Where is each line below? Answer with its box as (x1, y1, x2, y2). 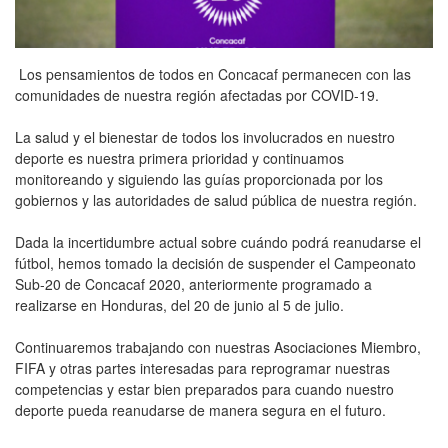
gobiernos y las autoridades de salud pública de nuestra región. (15, 189, 417, 210)
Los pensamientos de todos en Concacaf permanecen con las (15, 63, 411, 84)
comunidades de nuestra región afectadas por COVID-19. (15, 84, 379, 105)
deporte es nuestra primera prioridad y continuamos (15, 147, 344, 168)
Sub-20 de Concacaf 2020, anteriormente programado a (15, 273, 372, 294)
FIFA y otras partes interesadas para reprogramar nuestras (15, 357, 390, 378)
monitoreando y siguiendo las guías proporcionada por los (15, 168, 383, 189)
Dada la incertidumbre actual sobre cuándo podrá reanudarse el (15, 231, 421, 252)
